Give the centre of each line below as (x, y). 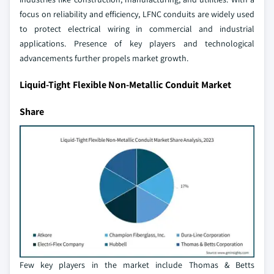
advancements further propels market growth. (104, 58)
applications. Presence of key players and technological (137, 43)
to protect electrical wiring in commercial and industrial (137, 28)
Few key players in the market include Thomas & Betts (137, 265)
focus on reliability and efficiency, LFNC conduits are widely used (137, 14)
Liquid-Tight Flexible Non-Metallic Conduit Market (125, 84)
